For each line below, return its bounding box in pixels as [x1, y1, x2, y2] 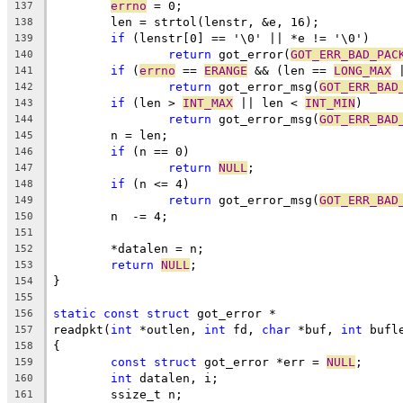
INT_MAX [183, 95, 233, 110]
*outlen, [132, 322, 204, 336]
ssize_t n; [111, 387, 183, 401]
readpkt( [53, 322, 111, 336]
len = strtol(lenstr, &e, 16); [111, 14, 319, 29]
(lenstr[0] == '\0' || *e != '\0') [125, 31, 370, 45]
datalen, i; [132, 371, 219, 385]
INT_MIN [305, 95, 355, 110]
